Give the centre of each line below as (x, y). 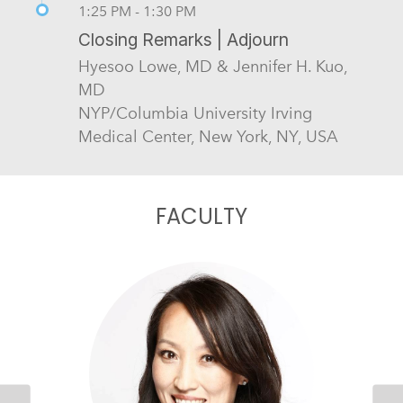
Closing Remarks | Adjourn (184, 40)
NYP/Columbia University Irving (195, 113)
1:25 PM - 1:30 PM (137, 12)
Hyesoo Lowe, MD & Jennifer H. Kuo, (213, 67)
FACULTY (201, 219)
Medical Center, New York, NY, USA (208, 137)
